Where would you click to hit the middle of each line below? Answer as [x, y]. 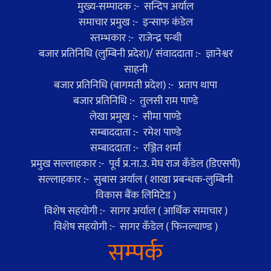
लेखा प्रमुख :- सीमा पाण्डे [135, 116]
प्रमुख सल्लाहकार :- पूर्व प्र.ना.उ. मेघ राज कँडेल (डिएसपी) [135, 164]
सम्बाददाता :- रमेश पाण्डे [135, 132]
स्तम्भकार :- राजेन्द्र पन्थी [135, 38]
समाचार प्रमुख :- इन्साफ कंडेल [135, 22]
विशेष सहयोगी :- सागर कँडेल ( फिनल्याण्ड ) [135, 227]
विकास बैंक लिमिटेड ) [135, 195]
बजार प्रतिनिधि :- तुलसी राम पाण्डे [135, 101]
